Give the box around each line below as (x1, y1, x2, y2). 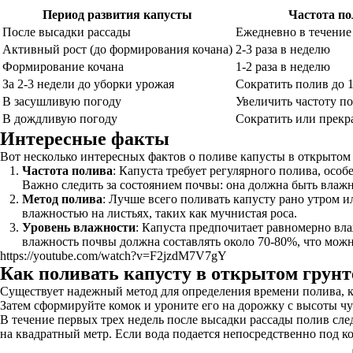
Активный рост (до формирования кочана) (2, 43, 232, 56)
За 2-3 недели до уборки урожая (2, 77, 174, 91)
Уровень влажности (22, 221, 136, 234)
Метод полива (22, 192, 102, 206)
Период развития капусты (43, 8, 192, 21)
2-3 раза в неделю (236, 43, 330, 56)
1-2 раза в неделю (236, 60, 330, 73)
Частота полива (22, 164, 113, 177)
